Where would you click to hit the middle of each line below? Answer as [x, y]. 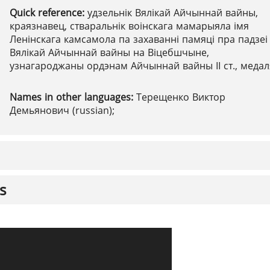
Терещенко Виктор [181, 97]
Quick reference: [49, 13]
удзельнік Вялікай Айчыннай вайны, [173, 13]
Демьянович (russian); [62, 110]
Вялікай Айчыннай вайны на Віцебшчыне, [109, 52]
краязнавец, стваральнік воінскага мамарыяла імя [129, 26]
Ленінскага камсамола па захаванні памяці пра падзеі [139, 39]
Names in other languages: [73, 97]
